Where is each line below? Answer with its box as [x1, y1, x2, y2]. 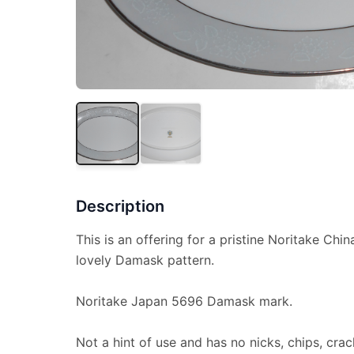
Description [76, 197, 164, 217]
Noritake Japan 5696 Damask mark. [76, 293, 292, 310]
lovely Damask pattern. [76, 252, 214, 269]
